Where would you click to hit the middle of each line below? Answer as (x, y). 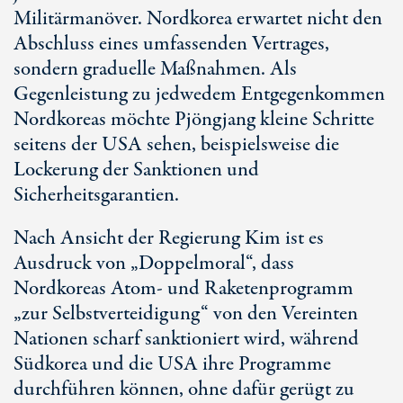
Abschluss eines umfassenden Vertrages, (171, 44)
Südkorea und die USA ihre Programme (172, 364)
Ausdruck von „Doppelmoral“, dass (154, 264)
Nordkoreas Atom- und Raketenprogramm (184, 289)
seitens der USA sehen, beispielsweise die (176, 145)
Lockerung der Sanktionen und (136, 170)
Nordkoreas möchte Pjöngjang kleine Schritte (194, 120)
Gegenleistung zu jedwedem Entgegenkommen (199, 94)
